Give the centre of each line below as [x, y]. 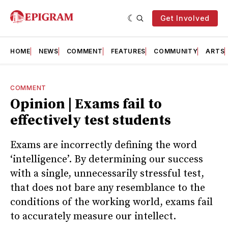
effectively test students [91, 120]
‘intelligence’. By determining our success [107, 159]
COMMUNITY [176, 51]
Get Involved [185, 18]
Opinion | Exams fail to [86, 104]
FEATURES [128, 51]
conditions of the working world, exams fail [111, 202]
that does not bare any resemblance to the [108, 188]
